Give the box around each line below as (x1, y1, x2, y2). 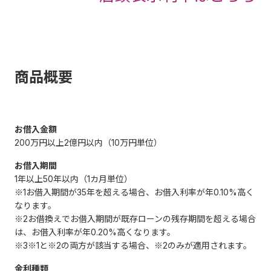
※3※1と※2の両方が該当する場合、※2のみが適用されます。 (15, 240, 252, 250)
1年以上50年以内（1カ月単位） (15, 173, 132, 184)
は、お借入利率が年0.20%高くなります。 (15, 226, 175, 237)
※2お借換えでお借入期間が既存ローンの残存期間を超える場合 (15, 213, 256, 224)
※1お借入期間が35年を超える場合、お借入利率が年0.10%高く (15, 186, 254, 197)
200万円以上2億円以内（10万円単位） (15, 137, 162, 148)
